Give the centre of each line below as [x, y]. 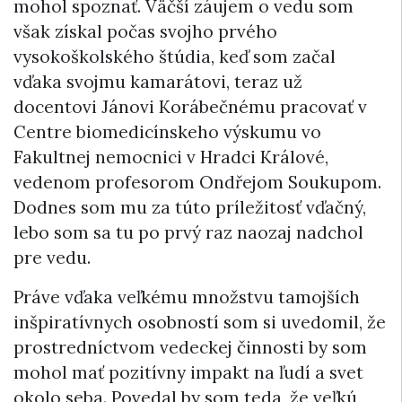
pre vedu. [52, 258]
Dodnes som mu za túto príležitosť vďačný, [190, 208]
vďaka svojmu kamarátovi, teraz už [158, 82]
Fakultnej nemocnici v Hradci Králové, [171, 157]
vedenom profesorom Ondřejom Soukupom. [197, 183]
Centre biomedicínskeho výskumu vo [167, 132]
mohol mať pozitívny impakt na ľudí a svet [188, 373]
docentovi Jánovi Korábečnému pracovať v [190, 107]
